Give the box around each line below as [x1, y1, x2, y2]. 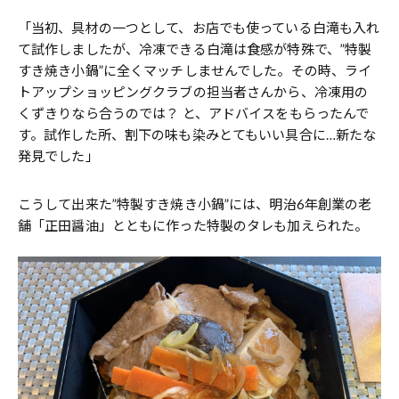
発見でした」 [18, 147, 99, 164]
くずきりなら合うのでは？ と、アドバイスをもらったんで [18, 104, 370, 121]
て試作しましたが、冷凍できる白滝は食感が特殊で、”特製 [18, 40, 372, 57]
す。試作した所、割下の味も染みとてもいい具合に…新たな [18, 126, 377, 142]
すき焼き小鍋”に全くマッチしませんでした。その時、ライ [18, 61, 372, 78]
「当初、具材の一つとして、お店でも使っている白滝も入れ [18, 19, 380, 36]
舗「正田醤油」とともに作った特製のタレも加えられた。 [18, 216, 369, 233]
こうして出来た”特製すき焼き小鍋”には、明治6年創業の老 [18, 195, 372, 212]
